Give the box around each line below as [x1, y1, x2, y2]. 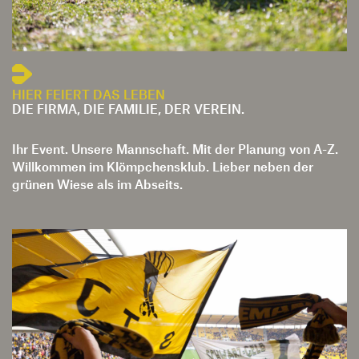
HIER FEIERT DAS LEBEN [12, 58, 165, 75]
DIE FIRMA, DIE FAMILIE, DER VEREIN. [12, 73, 244, 89]
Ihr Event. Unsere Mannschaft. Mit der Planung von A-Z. [12, 113, 338, 129]
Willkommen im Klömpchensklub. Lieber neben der [12, 131, 313, 147]
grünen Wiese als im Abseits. [12, 148, 183, 164]
